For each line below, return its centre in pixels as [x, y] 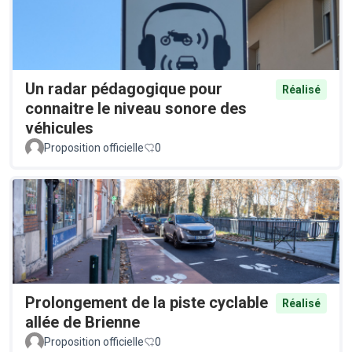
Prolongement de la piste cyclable [147, 302]
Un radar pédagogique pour [124, 88]
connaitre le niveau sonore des [136, 108]
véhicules [59, 128]
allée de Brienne [82, 322]
